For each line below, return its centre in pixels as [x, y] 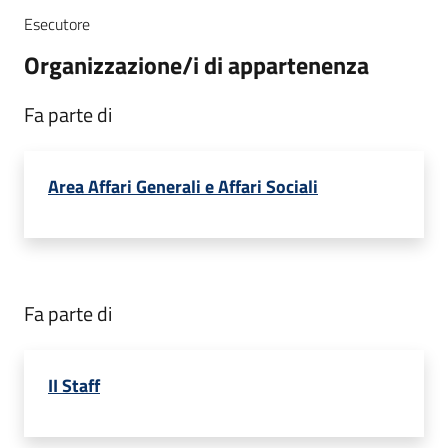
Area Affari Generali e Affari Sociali [183, 186]
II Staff [74, 385]
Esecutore [57, 24]
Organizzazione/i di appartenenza [196, 65]
